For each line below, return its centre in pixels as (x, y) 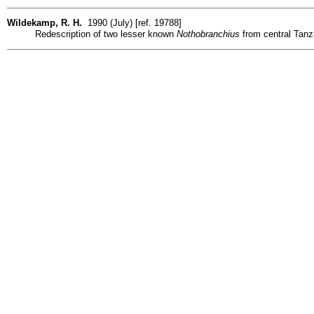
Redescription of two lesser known (106, 34)
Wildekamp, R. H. (45, 22)
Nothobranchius (208, 34)
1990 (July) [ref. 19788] (132, 22)
